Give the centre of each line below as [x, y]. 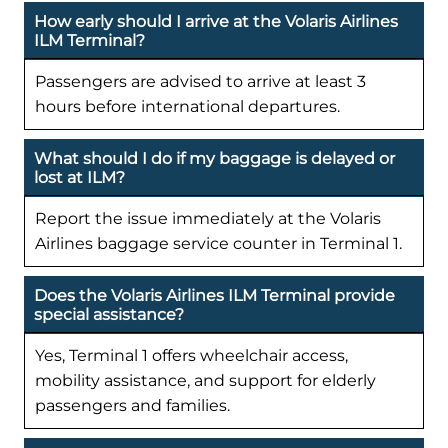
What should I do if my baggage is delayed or [214, 158]
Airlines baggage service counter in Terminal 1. [218, 243]
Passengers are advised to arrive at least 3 [200, 81]
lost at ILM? [79, 177]
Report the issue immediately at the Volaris [208, 218]
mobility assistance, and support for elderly [205, 380]
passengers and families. [132, 405]
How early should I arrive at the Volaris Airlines [216, 21]
